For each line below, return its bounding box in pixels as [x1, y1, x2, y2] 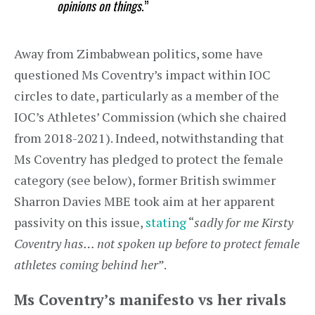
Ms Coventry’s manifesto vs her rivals [14, 290, 286, 309]
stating [146, 214, 186, 231]
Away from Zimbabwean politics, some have [14, 45, 263, 62]
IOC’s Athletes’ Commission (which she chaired [14, 108, 286, 125]
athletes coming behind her [14, 256, 158, 273]
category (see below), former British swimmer [14, 172, 276, 188]
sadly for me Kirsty [194, 214, 293, 231]
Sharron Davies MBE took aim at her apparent [14, 193, 275, 210]
